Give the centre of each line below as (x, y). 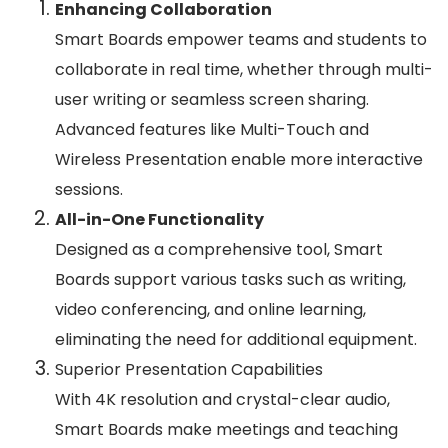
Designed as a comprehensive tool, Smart (219, 250)
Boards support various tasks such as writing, (230, 280)
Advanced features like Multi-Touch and (212, 130)
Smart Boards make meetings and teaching (226, 430)
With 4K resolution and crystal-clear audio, (222, 400)
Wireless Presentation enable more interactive (239, 160)
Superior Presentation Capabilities (189, 370)
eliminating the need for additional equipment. (236, 340)
